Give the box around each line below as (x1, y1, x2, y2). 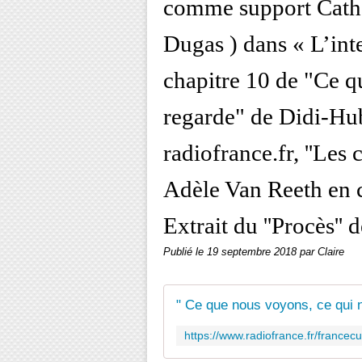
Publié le (163, 246, 207, 258)
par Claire (300, 246, 344, 258)
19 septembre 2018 (207, 246, 300, 258)
